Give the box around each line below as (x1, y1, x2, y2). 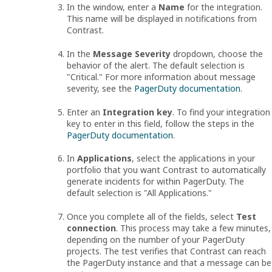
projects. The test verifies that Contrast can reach (67, 245, 266, 257)
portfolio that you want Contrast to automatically (67, 164, 266, 176)
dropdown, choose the (171, 47, 263, 59)
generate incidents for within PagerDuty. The (67, 175, 244, 188)
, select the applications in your (132, 152, 255, 165)
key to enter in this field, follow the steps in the (67, 117, 254, 129)
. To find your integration (172, 106, 270, 118)
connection (67, 222, 116, 234)
